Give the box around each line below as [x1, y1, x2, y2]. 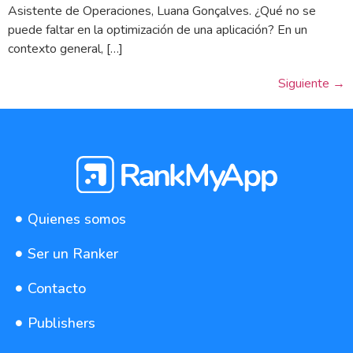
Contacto [28, 279, 86, 299]
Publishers [28, 314, 95, 333]
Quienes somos [28, 210, 126, 229]
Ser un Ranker [28, 244, 118, 264]
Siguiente [278, 74, 333, 92]
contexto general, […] [8, 39, 123, 58]
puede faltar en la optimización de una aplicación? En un [8, 20, 307, 39]
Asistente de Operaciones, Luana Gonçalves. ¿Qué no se [8, 2, 316, 20]
